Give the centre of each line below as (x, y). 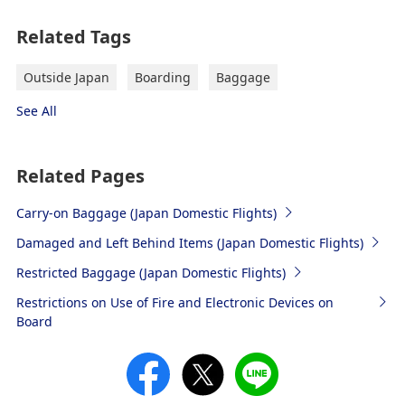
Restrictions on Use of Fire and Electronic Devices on (174, 302)
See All (36, 110)
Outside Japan (66, 77)
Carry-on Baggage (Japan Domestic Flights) (146, 212)
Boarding (162, 77)
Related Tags (73, 36)
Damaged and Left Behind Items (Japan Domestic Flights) (189, 242)
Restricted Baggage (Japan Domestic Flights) (151, 272)
